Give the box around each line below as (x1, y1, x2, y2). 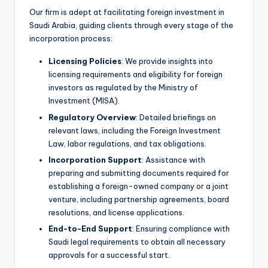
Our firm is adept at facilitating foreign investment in (29, 7, 224, 17)
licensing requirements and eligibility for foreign (48, 69, 223, 80)
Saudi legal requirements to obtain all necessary (48, 236, 226, 246)
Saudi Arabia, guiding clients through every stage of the (29, 20, 233, 31)
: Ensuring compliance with (132, 223, 230, 233)
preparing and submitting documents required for (48, 167, 229, 178)
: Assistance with (142, 154, 205, 165)
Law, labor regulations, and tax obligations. (48, 138, 206, 148)
